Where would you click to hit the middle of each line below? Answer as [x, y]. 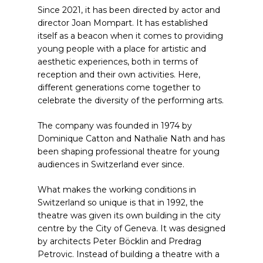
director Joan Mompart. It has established [123, 23]
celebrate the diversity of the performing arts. [131, 100]
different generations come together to [119, 87]
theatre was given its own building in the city [129, 215]
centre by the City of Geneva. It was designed [131, 228]
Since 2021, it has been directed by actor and [129, 10]
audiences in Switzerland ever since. [111, 164]
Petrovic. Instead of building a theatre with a [129, 254]
